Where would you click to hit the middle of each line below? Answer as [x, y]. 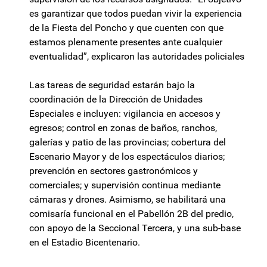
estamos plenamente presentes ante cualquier [126, 42]
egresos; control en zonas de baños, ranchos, [123, 128]
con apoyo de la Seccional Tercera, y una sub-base [135, 228]
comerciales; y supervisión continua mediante [125, 185]
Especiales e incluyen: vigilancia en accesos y [125, 114]
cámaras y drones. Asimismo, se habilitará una [128, 200]
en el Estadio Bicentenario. [85, 243]
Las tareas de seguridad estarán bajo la [112, 85]
